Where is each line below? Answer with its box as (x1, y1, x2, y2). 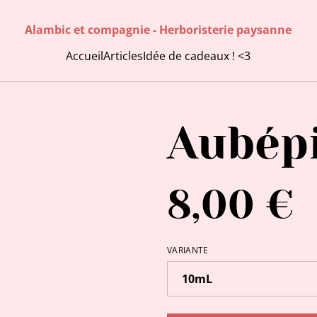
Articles (103, 48, 144, 64)
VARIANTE (167, 244, 209, 256)
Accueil (66, 48, 104, 64)
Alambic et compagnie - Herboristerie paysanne (25, 21, 292, 38)
